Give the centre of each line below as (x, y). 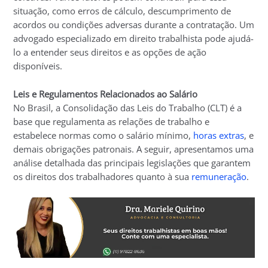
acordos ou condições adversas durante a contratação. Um (134, 25)
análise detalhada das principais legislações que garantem (132, 162)
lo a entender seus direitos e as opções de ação (110, 52)
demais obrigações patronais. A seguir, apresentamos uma (134, 149)
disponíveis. (38, 66)
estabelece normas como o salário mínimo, (103, 135)
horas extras (219, 135)
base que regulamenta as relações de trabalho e (112, 121)
